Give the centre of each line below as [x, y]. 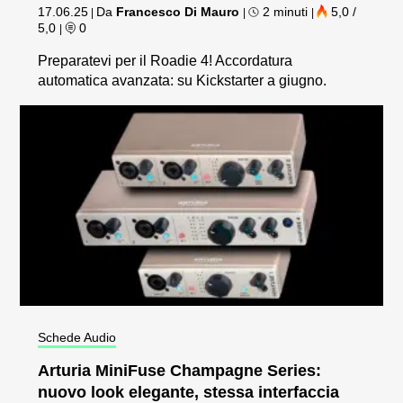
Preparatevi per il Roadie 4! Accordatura [166, 61]
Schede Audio [77, 338]
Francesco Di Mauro [178, 12]
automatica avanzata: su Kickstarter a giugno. [183, 81]
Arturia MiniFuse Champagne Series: [180, 371]
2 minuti [286, 12]
